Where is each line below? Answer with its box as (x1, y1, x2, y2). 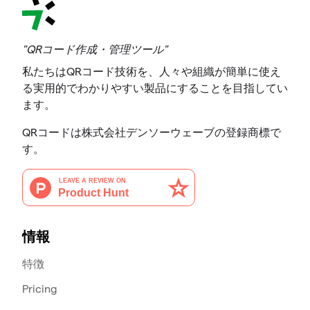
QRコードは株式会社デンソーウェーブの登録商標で (22, 127, 281, 139)
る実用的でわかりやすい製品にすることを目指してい (22, 82, 288, 95)
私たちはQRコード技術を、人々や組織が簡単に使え (22, 66, 281, 78)
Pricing (22, 283, 57, 295)
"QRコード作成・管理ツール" (22, 44, 167, 56)
